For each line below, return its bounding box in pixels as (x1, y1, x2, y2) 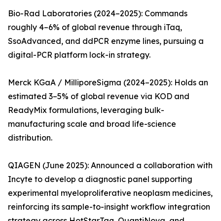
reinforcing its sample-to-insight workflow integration (8, 202, 210, 212)
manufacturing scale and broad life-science (8, 119, 176, 129)
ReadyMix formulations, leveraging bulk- (8, 105, 164, 115)
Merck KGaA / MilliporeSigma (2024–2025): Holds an (8, 77, 208, 88)
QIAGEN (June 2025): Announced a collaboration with (8, 160, 213, 171)
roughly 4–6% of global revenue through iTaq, (8, 22, 182, 33)
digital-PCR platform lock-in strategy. (8, 50, 150, 60)
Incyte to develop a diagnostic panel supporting (8, 174, 192, 184)
